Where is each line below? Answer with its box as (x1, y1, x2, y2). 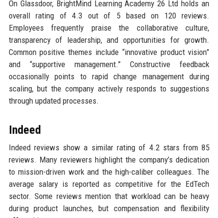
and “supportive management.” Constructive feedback (8, 59, 210, 70)
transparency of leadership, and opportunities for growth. (8, 35, 210, 45)
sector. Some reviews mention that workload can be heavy (8, 191, 210, 201)
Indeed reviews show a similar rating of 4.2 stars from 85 (8, 143, 210, 153)
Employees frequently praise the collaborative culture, (8, 23, 210, 33)
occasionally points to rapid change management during (8, 72, 210, 82)
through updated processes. (8, 96, 99, 106)
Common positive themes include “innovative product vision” (8, 47, 210, 57)
